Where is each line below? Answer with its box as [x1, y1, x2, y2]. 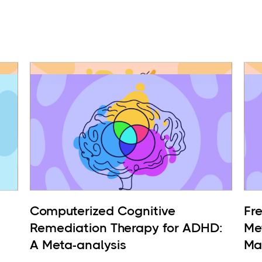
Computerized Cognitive [29, 204, 175, 218]
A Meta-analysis [29, 237, 126, 252]
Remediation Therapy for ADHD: [29, 220, 222, 235]
